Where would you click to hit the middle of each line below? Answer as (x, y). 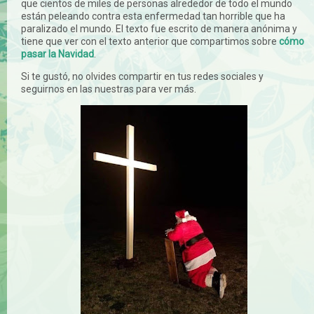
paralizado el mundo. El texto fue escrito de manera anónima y (159, 28)
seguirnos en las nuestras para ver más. (109, 89)
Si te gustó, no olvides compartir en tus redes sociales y (142, 76)
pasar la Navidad (57, 54)
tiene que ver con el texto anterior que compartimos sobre (150, 41)
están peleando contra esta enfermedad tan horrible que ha (153, 16)
